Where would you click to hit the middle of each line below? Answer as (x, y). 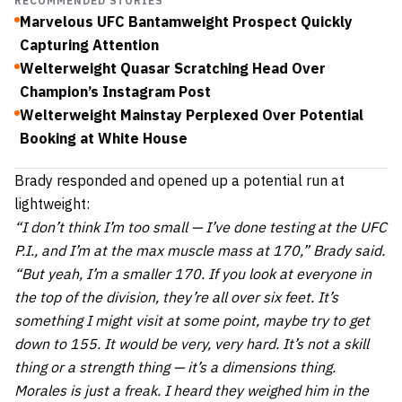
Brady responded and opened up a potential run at (179, 180)
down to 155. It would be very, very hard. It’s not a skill (192, 343)
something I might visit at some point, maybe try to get (192, 320)
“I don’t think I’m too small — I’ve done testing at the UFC (201, 227)
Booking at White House (104, 138)
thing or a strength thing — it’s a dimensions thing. (175, 367)
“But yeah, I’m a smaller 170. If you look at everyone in (193, 273)
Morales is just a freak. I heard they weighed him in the (192, 390)
